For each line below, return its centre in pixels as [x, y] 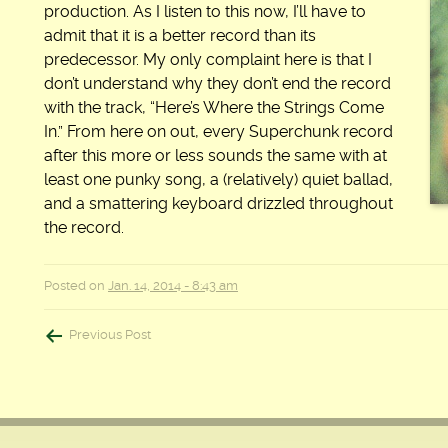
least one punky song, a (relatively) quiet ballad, [218, 179]
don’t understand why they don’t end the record [217, 83]
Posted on [76, 286]
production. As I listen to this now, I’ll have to [205, 11]
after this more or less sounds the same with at [215, 155]
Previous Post [110, 335]
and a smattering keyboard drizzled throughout [218, 203]
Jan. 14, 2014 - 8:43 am [173, 286]
